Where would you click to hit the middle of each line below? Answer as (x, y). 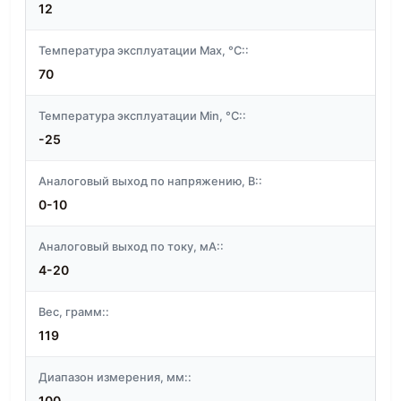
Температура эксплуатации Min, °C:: (142, 116)
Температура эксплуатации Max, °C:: (144, 51)
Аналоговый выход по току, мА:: (131, 247)
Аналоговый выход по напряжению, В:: (150, 182)
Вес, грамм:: (74, 312)
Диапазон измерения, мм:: (115, 378)
